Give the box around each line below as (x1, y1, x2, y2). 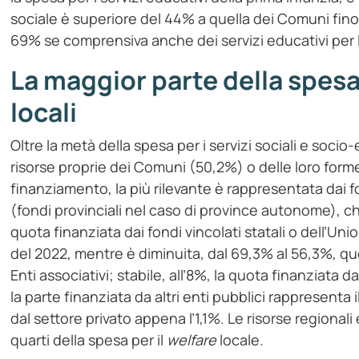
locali (10, 95, 78, 131)
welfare (167, 330, 217, 350)
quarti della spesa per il (10, 330, 167, 350)
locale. (216, 330, 264, 350)
